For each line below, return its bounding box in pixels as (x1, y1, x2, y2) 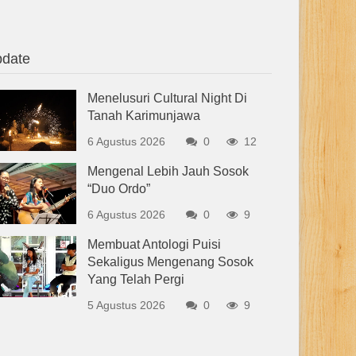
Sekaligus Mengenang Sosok (87, 255, 254, 269)
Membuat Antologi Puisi (87, 238, 222, 252)
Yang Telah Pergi (87, 273, 185, 287)
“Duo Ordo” (87, 182, 151, 196)
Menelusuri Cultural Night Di (87, 91, 248, 105)
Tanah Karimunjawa (87, 109, 201, 122)
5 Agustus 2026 (87, 299, 166, 312)
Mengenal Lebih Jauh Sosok (87, 164, 250, 179)
